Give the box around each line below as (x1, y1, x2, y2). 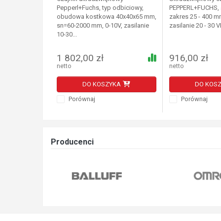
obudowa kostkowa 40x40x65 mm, (56, 13, 156, 21)
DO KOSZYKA (82, 80, 121, 88)
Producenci (51, 137, 94, 147)
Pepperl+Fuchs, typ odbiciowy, (56, 4, 144, 12)
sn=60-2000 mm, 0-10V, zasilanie (56, 22, 149, 30)
